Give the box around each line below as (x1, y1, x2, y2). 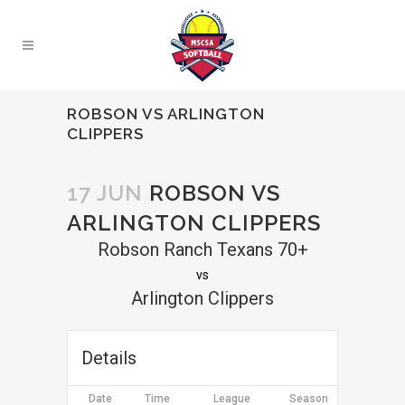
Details (81, 347, 137, 369)
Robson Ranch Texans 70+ (97, 239, 308, 260)
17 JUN (67, 180, 143, 206)
